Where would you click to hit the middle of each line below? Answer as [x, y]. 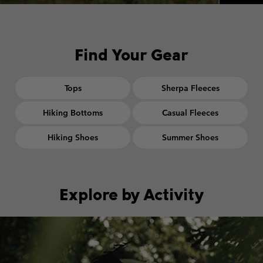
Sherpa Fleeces [190, 88]
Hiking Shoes [73, 137]
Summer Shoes [190, 137]
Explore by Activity [131, 194]
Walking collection [170, 221]
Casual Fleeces [190, 112]
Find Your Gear [131, 54]
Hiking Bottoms [73, 112]
